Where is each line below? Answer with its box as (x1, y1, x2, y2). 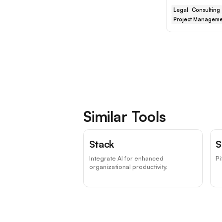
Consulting (192, 6, 221, 13)
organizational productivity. (89, 163, 167, 171)
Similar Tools (83, 107, 166, 125)
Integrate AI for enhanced (89, 154, 164, 163)
